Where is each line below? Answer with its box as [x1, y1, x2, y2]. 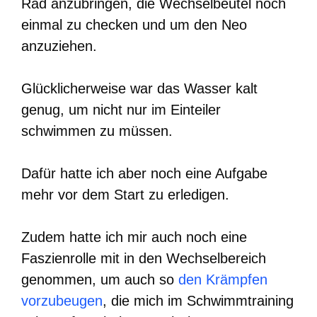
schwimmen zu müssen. [21, 123, 173, 139]
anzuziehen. [21, 38, 97, 54]
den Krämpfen [178, 272, 267, 288]
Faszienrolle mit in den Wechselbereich [21, 250, 266, 267]
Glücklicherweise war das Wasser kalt [21, 81, 258, 97]
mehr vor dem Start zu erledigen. [21, 187, 229, 203]
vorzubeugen [21, 293, 103, 309]
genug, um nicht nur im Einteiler [21, 102, 221, 118]
